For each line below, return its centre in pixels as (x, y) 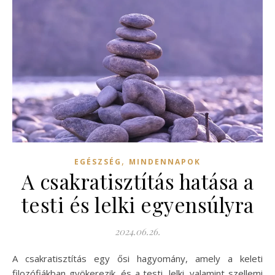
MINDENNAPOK (165, 161)
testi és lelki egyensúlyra (137, 204)
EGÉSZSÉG (98, 161)
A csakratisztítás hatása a (137, 181)
